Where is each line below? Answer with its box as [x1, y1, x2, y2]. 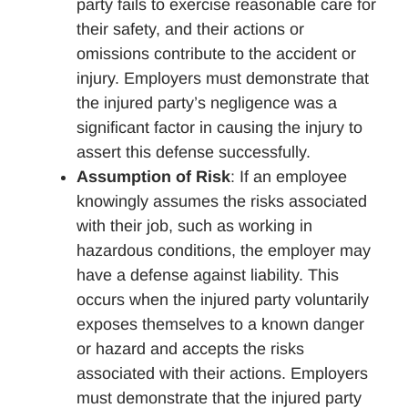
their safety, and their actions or [76, 19, 304, 38]
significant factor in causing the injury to [76, 117, 362, 137]
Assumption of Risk [76, 167, 230, 186]
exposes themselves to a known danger [76, 314, 364, 333]
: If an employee [230, 167, 347, 186]
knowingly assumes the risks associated [76, 191, 367, 210]
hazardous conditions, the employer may [76, 240, 371, 260]
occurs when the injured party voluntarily [76, 290, 369, 309]
